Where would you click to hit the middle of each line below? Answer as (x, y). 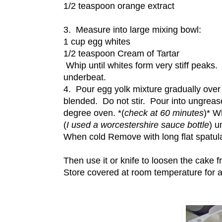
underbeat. (85, 78)
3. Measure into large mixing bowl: (132, 30)
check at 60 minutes (164, 113)
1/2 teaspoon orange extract (119, 6)
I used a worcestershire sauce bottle (138, 125)
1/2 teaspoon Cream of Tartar (121, 54)
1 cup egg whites (97, 42)
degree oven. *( (94, 113)
